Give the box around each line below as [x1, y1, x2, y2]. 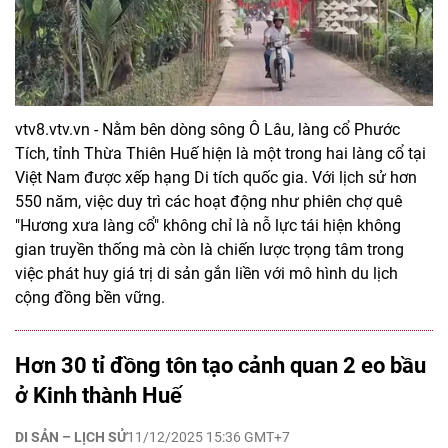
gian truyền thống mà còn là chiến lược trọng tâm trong [15, 239, 404, 259]
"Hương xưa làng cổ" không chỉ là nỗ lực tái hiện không [15, 215, 401, 235]
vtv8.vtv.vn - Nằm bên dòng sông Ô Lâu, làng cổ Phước [15, 119, 400, 139]
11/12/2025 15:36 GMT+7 [127, 428, 290, 445]
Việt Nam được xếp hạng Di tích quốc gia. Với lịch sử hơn [15, 167, 417, 187]
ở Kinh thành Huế [15, 382, 182, 408]
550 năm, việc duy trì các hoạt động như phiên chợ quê [15, 191, 402, 211]
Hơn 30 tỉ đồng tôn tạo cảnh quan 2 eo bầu [15, 352, 426, 378]
